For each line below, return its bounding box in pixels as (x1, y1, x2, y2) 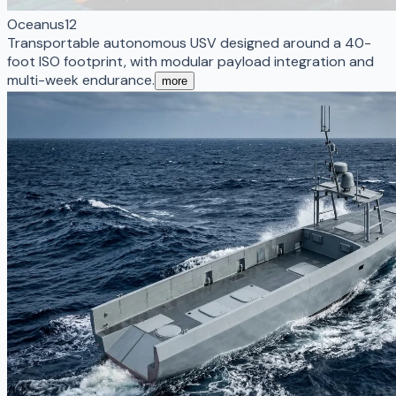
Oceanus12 (7, 14, 77, 34)
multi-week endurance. (7, 70, 155, 89)
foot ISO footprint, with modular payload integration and (7, 51, 374, 71)
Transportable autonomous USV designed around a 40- (7, 33, 371, 52)
